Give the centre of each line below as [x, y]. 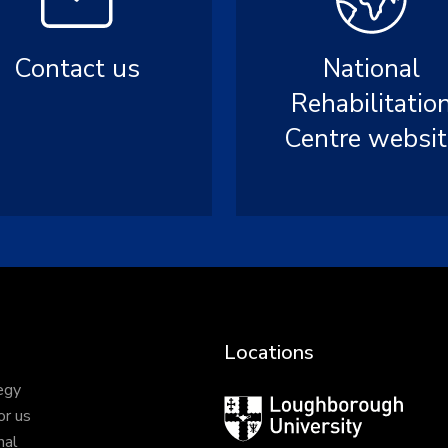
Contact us [76, 68]
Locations [268, 352]
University [258, 431]
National [371, 68]
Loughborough [272, 407]
